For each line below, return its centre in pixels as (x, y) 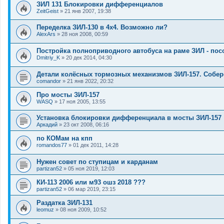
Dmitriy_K (48, 58)
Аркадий (47, 125)
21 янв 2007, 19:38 (88, 11)
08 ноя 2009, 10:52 (83, 209)
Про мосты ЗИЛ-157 (68, 94)
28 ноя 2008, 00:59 (85, 34)
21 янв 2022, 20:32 (90, 81)
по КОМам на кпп (64, 138)
